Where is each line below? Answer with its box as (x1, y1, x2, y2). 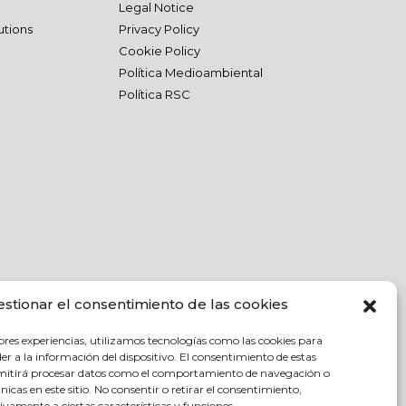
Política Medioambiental (118, 65, 263, 80)
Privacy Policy (118, 22, 199, 36)
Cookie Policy (118, 43, 200, 58)
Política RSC (118, 87, 190, 101)
